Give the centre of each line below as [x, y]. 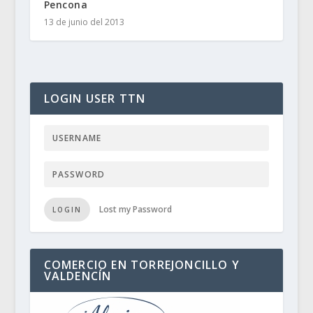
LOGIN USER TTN [95, 99]
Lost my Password [135, 210]
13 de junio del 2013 [84, 22]
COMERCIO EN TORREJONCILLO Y [141, 265]
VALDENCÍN [78, 276]
